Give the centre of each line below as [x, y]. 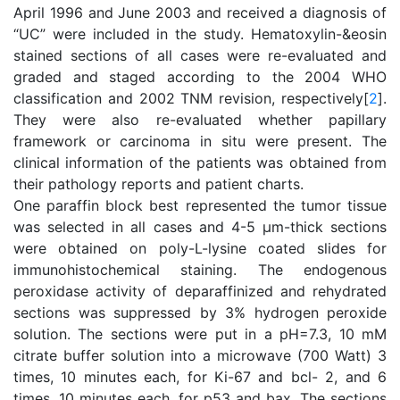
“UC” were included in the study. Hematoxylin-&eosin [200, 34]
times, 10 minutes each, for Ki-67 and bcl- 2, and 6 [200, 377]
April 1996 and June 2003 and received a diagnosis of [200, 12]
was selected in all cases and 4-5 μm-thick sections [200, 227]
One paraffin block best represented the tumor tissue [200, 205]
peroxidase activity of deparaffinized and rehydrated [200, 291]
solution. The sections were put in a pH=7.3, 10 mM [200, 334]
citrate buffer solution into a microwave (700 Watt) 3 [200, 355]
